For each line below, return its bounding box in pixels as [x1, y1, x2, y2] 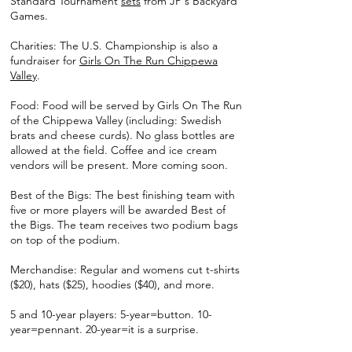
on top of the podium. [10, 233, 123, 247]
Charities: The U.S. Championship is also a [10, 38, 218, 53]
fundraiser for [10, 53, 79, 68]
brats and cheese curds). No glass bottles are [10, 128, 235, 142]
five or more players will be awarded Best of [10, 203, 225, 217]
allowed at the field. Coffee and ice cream [10, 143, 217, 157]
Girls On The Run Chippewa [79, 53, 218, 68]
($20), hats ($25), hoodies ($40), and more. [10, 277, 214, 291]
